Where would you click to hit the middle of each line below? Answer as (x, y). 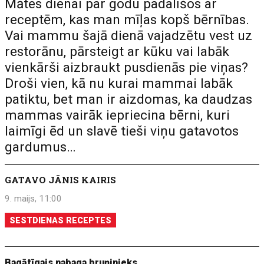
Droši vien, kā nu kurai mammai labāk (119, 83)
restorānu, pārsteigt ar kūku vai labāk (117, 52)
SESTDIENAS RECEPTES (61, 220)
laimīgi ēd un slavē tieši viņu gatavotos (122, 131)
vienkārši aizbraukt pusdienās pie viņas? (127, 67)
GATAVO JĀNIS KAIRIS (61, 180)
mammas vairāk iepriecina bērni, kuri (118, 115)
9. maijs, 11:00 (34, 199)
